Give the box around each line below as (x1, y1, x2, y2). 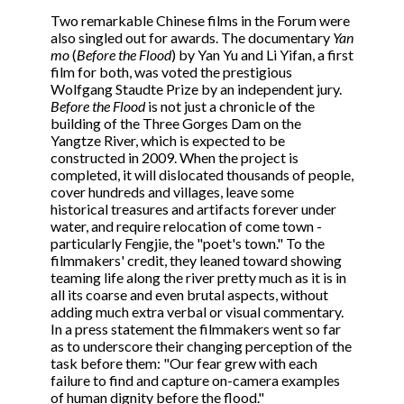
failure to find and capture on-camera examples (50, 372, 340, 390)
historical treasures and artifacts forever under (50, 200, 336, 218)
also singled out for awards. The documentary (50, 29, 333, 47)
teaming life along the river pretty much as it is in (50, 269, 346, 287)
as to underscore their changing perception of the (50, 337, 352, 355)
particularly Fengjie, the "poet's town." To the (50, 234, 325, 252)
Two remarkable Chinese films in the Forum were (50, 12, 350, 30)
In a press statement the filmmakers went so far (50, 320, 341, 338)
